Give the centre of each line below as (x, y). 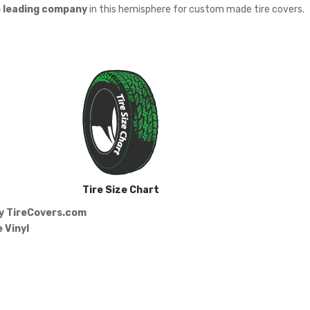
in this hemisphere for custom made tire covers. (196, 9)
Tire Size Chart (120, 189)
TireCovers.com (46, 212)
